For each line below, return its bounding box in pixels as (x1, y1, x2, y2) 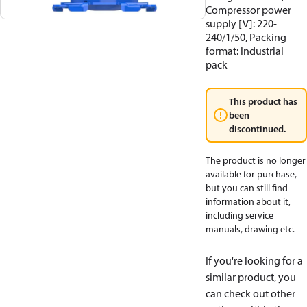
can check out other (206, 286, 295, 300)
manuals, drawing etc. (206, 223, 295, 235)
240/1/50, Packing (206, 30, 286, 44)
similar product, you (206, 270, 296, 284)
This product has (229, 95, 297, 108)
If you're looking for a (206, 254, 303, 267)
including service (206, 209, 273, 221)
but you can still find (206, 182, 288, 194)
